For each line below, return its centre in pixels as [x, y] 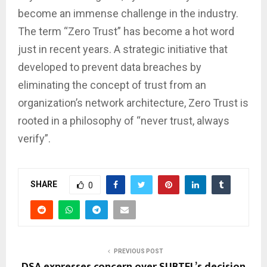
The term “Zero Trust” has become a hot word [126, 31]
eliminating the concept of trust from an [112, 85]
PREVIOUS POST [138, 251]
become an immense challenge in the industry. [128, 13]
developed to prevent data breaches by [110, 67]
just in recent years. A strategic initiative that [123, 49]
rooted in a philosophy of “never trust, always [124, 120]
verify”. [34, 138]
